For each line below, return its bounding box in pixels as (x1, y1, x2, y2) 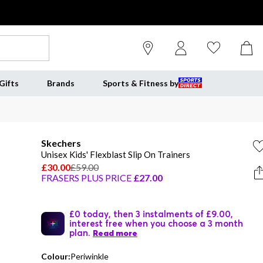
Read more (93, 228, 137, 238)
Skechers (41, 137, 81, 149)
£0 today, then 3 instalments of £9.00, (69, 208, 233, 219)
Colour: (41, 251, 70, 261)
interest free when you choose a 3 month (69, 218, 243, 228)
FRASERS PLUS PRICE (41, 172, 131, 183)
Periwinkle (70, 251, 109, 261)
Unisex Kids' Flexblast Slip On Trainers (41, 149, 190, 160)
